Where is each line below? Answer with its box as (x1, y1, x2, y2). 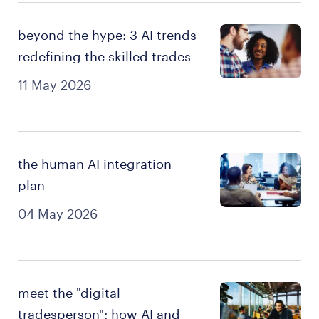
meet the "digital (18, 285, 120, 300)
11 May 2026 (18, 77, 91, 93)
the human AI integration (18, 156, 172, 172)
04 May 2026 (18, 206, 98, 221)
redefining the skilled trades (18, 48, 191, 64)
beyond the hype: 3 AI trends (18, 27, 197, 43)
